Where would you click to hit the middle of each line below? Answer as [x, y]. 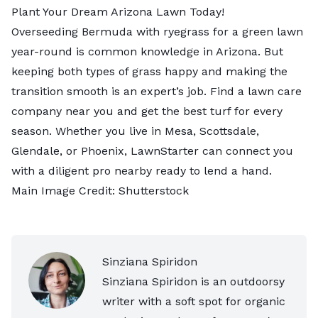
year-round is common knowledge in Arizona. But [147, 51]
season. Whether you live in [88, 131]
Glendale [35, 150]
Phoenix [103, 150]
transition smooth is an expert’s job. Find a [130, 91]
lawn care [275, 91]
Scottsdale [228, 131]
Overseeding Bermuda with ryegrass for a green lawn [157, 31]
